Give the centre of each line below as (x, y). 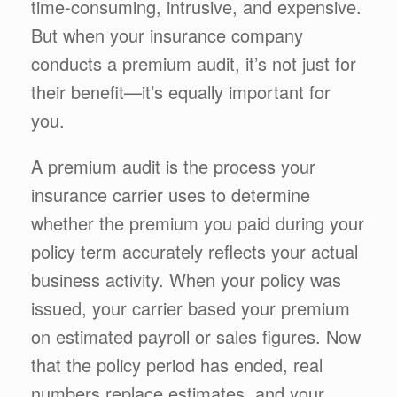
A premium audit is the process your (173, 166)
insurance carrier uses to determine (171, 194)
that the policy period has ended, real (177, 364)
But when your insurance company (167, 35)
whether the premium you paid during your (198, 222)
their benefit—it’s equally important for (181, 91)
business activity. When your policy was (186, 279)
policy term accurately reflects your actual (195, 251)
